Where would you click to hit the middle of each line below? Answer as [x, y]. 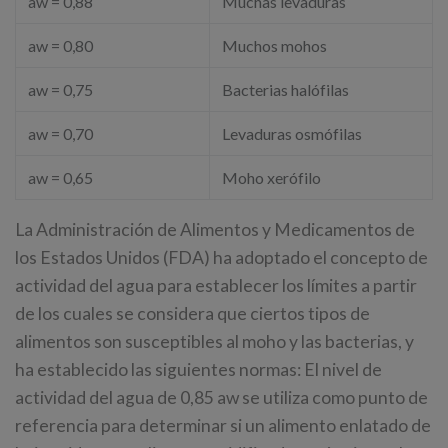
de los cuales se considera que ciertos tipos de [192, 314]
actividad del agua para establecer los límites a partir [216, 286]
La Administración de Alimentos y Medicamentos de [215, 230]
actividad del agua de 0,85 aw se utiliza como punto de [221, 398]
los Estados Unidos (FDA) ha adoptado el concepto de [221, 258]
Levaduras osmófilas [292, 134]
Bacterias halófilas [285, 90]
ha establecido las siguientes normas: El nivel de [198, 370]
